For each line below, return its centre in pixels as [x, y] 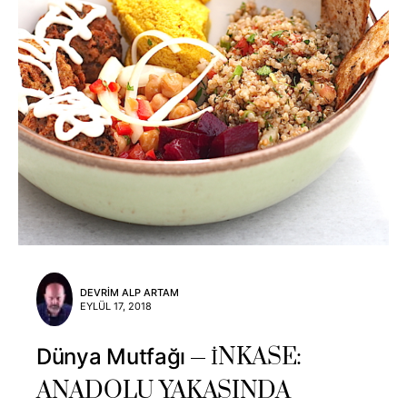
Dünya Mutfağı [111, 357]
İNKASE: [257, 358]
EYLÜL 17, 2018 [116, 306]
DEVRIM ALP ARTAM [129, 292]
